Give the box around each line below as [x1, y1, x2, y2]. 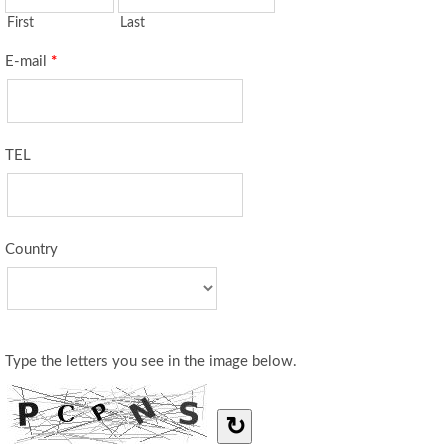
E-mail [5, 54, 51, 69]
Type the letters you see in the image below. [5, 354, 297, 369]
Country [5, 242, 58, 257]
